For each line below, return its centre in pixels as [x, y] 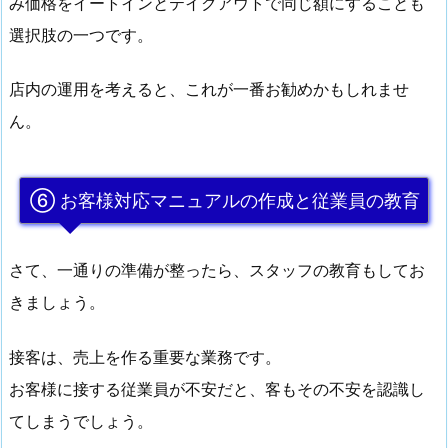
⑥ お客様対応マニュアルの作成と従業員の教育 [225, 200]
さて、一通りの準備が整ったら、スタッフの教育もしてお [217, 270]
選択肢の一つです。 [81, 34]
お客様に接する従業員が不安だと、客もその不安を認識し [217, 388]
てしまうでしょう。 [81, 420]
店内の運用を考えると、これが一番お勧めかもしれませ [209, 89]
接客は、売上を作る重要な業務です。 [145, 356]
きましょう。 [57, 302]
